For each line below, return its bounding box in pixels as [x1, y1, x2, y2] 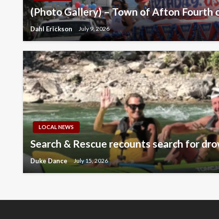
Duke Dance [30, 156, 69, 165]
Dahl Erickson [30, 24, 74, 33]
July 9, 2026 [79, 25, 109, 33]
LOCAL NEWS [39, 123, 74, 130]
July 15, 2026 [74, 157, 108, 165]
